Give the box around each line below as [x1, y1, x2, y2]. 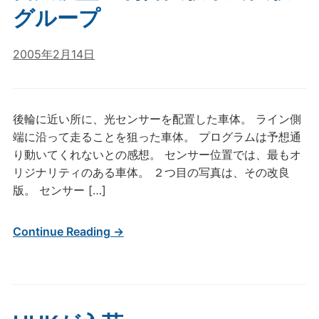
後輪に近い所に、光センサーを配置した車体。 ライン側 [12, 112, 301, 126]
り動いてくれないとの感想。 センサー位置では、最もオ [12, 147, 301, 162]
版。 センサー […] [12, 183, 106, 197]
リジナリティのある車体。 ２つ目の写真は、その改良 [12, 165, 290, 179]
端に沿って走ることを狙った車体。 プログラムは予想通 [12, 130, 301, 144]
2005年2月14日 [12, 47, 95, 61]
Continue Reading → [12, 224, 124, 239]
